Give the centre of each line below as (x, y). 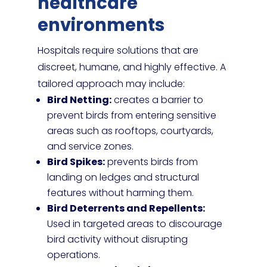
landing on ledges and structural (123, 177)
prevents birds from (151, 162)
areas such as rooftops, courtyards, (130, 131)
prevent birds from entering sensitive (131, 115)
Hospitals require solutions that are (118, 50)
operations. (73, 255)
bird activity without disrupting (117, 239)
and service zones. (90, 146)
